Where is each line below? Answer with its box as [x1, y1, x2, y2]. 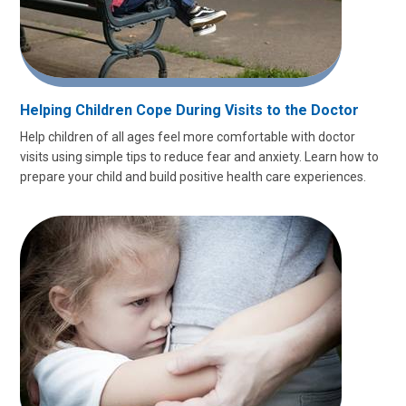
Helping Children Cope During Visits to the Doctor [20, 101, 359, 119]
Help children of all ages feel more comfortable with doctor [20, 130, 355, 144]
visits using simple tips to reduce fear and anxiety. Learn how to [20, 150, 379, 164]
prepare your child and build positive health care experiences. [20, 169, 366, 184]
